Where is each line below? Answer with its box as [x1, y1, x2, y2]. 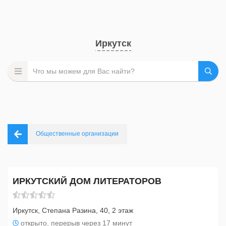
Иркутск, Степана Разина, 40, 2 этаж [13, 206, 133, 214]
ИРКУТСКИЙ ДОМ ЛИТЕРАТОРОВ [13, 176, 161, 186]
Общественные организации [36, 130, 119, 137]
